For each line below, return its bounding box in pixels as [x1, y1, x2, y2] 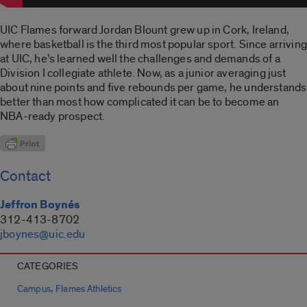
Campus [17, 284, 51, 295]
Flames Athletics [56, 284, 122, 295]
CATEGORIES [17, 260, 79, 273]
